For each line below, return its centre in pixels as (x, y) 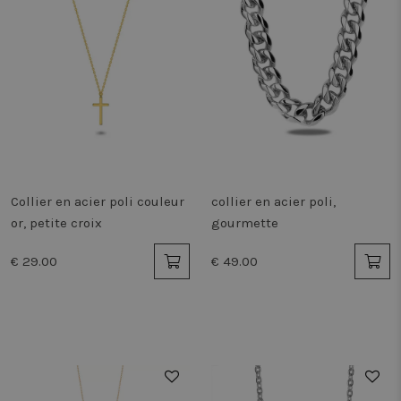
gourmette (245, 223)
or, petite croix (56, 223)
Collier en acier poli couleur (98, 201)
